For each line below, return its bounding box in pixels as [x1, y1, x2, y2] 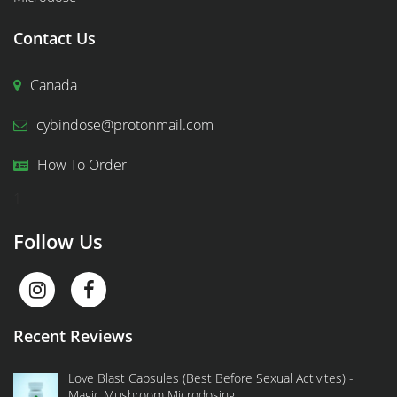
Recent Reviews [13, 324, 133, 346]
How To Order [37, 154, 127, 175]
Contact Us [13, 27, 96, 49]
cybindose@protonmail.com [36, 114, 214, 135]
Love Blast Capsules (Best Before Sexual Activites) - [68, 369, 354, 386]
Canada [30, 74, 77, 95]
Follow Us [13, 227, 103, 254]
